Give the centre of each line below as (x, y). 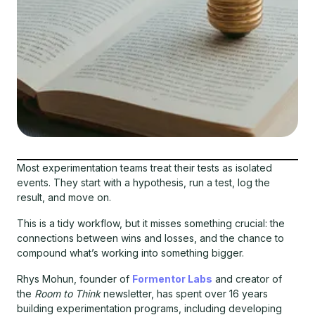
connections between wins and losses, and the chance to (150, 238)
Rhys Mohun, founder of (75, 279)
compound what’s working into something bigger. (130, 253)
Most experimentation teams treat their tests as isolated (144, 168)
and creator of (247, 279)
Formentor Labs (172, 279)
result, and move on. (64, 198)
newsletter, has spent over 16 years (184, 294)
